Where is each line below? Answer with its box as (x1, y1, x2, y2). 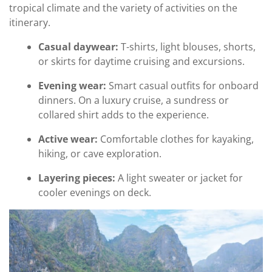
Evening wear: (38, 78, 106, 92)
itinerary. (9, 15, 50, 29)
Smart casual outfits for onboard (106, 78, 259, 92)
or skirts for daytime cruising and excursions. (38, 54, 245, 68)
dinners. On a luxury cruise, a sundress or (38, 93, 229, 107)
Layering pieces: (38, 171, 115, 185)
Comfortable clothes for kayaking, (98, 132, 254, 146)
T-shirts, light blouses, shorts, (118, 39, 256, 53)
